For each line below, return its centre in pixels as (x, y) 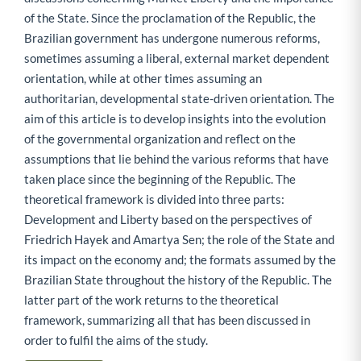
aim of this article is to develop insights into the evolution (175, 119)
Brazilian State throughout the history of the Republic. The (178, 280)
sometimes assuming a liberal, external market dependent (177, 58)
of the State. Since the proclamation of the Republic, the (170, 18)
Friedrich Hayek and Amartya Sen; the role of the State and (179, 240)
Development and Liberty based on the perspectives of (168, 220)
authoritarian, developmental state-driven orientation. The (179, 99)
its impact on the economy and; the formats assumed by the (180, 260)
